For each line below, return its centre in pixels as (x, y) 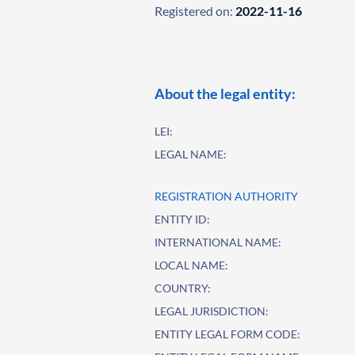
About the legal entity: (225, 94)
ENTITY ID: (183, 219)
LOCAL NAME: (192, 265)
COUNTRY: (183, 288)
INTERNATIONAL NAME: (218, 242)
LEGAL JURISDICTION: (212, 311)
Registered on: (194, 11)
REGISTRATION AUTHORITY (227, 196)
